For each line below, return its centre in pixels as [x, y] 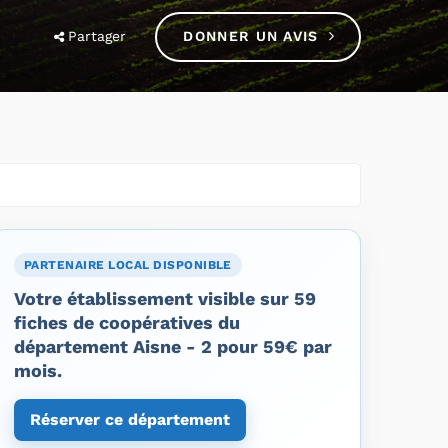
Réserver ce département [130, 419]
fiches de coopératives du [127, 322]
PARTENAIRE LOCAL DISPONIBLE [128, 264]
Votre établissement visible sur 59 [165, 298]
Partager [97, 36]
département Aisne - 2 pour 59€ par [173, 346]
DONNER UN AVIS [251, 36]
